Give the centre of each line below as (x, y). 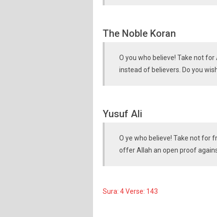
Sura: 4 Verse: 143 (130, 191)
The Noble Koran (139, 33)
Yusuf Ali (123, 114)
